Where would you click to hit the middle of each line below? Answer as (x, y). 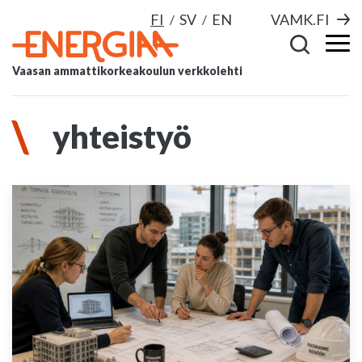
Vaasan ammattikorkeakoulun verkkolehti (127, 71)
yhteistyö (122, 137)
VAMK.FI (300, 19)
